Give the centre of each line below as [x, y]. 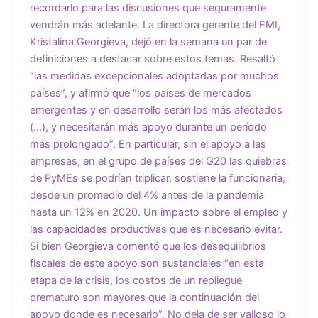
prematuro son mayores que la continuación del [144, 297]
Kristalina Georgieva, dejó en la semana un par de [148, 42]
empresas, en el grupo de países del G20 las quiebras [158, 161]
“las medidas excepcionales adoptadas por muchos [154, 76]
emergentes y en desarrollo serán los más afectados [156, 110]
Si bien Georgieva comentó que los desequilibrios [148, 246]
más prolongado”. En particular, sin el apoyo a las [148, 144]
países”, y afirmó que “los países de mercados [140, 93]
